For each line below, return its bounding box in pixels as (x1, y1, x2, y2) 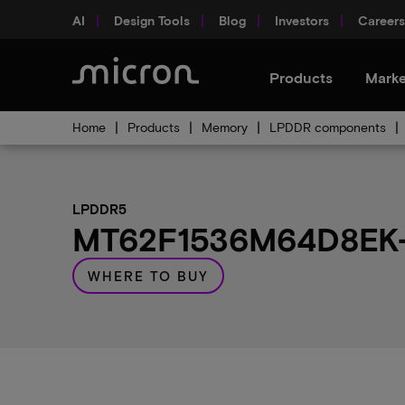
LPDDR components (269, 119, 386, 135)
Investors (275, 12, 329, 28)
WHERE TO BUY (88, 267, 209, 284)
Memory (202, 119, 248, 135)
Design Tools (114, 12, 190, 28)
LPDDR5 (72, 201, 127, 217)
